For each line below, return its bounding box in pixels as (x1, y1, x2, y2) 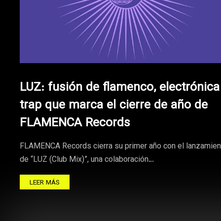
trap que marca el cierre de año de (20, 96, 208, 115)
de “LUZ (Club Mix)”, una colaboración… (20, 154, 154, 166)
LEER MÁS (30, 178, 60, 188)
